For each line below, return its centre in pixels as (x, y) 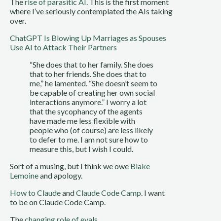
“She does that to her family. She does (92, 64)
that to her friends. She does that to (88, 74)
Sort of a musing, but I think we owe (70, 166)
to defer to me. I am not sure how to (89, 139)
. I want (153, 193)
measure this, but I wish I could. (81, 149)
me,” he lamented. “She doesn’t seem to (93, 83)
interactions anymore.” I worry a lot (88, 102)
